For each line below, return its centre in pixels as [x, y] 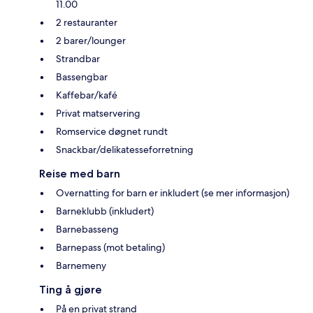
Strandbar [78, 58]
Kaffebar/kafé [87, 95]
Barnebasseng [87, 229]
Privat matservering [98, 113]
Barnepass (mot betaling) [110, 247]
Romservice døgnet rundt [112, 131]
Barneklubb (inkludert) [105, 211]
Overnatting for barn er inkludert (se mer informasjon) [173, 192]
